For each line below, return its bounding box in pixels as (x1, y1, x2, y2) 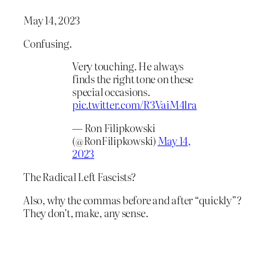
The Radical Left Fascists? (23, 168, 136, 184)
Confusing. (23, 35, 72, 51)
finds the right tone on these (72, 71, 194, 87)
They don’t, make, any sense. (23, 204, 149, 220)
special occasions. (72, 84, 150, 100)
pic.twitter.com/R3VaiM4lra (72, 97, 197, 113)
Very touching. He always (72, 58, 184, 74)
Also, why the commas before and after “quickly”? (23, 191, 242, 207)
